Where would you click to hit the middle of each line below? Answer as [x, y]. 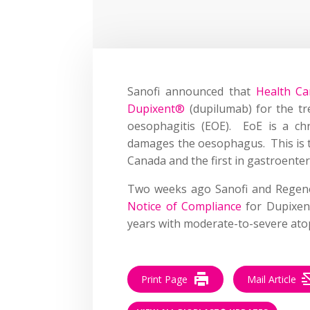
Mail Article [272, 279]
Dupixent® [156, 108]
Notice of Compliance [185, 206]
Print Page [165, 279]
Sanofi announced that [192, 91]
